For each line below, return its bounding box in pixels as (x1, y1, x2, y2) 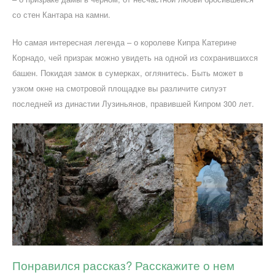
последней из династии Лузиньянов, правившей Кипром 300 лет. (12, 97, 254, 109)
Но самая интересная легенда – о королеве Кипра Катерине (12, 36, 236, 48)
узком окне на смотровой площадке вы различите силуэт (12, 82, 227, 94)
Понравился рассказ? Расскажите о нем (12, 257, 234, 274)
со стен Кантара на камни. (12, 8, 110, 20)
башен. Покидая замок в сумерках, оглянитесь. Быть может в (12, 66, 243, 79)
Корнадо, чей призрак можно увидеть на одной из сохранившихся (12, 51, 258, 63)
